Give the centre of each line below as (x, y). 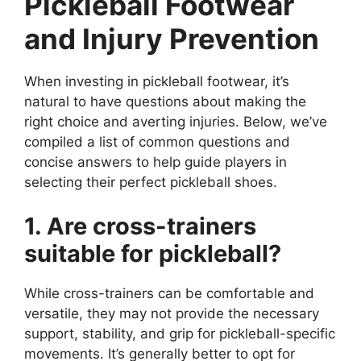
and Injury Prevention (172, 38)
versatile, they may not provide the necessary (172, 314)
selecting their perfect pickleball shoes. (151, 182)
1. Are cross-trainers (140, 226)
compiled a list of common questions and (157, 141)
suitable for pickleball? (153, 254)
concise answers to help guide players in (156, 162)
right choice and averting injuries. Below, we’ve (176, 121)
